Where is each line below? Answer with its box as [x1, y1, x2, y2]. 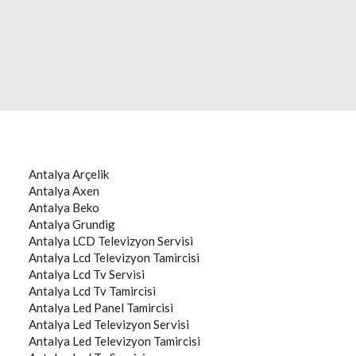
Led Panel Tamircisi [72, 300, 173, 315]
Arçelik [72, 167, 109, 181]
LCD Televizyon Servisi [72, 234, 193, 248]
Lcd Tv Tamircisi [72, 284, 156, 298]
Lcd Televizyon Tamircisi [72, 250, 199, 265]
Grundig [72, 217, 115, 231]
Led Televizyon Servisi [72, 317, 189, 331]
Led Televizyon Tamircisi [72, 334, 200, 348]
